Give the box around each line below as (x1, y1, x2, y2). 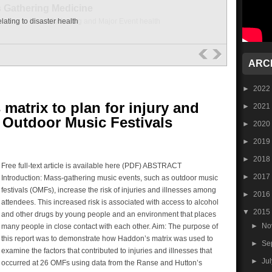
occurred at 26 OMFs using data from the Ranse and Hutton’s (1, 259, 202, 267)
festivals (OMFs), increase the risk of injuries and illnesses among (1, 186, 216, 194)
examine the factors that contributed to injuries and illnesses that (1, 246, 212, 255)
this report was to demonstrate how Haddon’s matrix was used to (1, 234, 213, 243)
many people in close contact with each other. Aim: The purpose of (1, 222, 218, 231)
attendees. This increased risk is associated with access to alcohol (1, 198, 219, 206)
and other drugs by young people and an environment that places (1, 210, 216, 219)
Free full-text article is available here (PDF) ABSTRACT (1, 161, 182, 170)
